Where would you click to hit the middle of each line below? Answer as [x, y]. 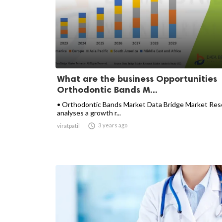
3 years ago [113, 125]
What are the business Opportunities [137, 79]
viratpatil [68, 126]
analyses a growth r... [89, 113]
